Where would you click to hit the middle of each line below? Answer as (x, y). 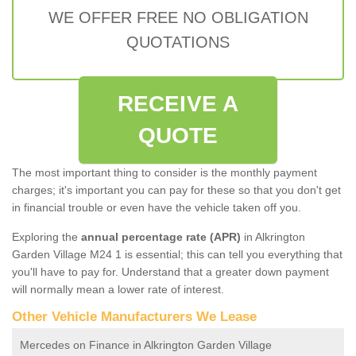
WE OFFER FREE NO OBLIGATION (178, 17)
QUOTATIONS (178, 42)
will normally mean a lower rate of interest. (118, 289)
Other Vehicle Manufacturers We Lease (134, 316)
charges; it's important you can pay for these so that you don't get (176, 190)
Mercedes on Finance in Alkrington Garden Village (146, 344)
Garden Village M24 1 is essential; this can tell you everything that (177, 254)
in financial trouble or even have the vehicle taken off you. (157, 207)
